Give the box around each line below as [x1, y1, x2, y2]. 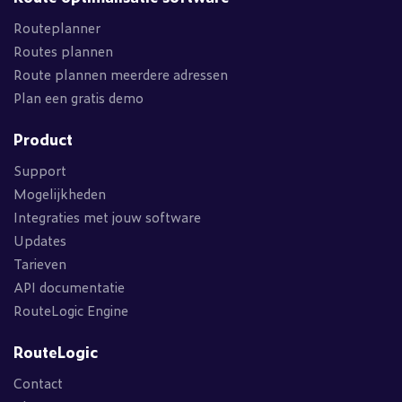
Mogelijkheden [13, 183, 106, 204]
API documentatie [13, 276, 125, 297]
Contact [13, 372, 63, 393]
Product [13, 127, 73, 150]
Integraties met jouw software [13, 206, 201, 227]
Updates [13, 230, 66, 250]
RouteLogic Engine [13, 300, 128, 320]
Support [13, 160, 66, 180]
